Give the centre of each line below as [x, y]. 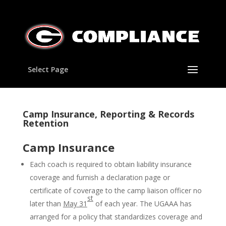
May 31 [75, 204]
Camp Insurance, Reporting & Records [108, 114]
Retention [45, 123]
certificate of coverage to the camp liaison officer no [116, 190]
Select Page [48, 70]
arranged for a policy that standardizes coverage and [116, 217]
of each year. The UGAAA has [142, 204]
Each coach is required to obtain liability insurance [110, 164]
